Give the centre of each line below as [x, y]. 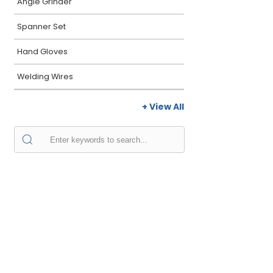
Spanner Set [41, 27]
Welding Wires [45, 76]
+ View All [163, 107]
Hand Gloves [42, 51]
